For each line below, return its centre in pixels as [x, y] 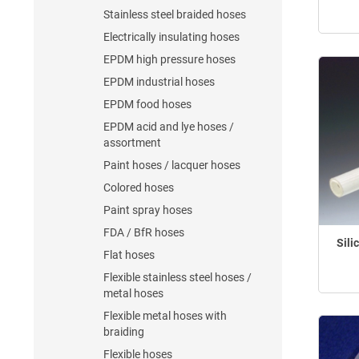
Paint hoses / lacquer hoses [172, 165]
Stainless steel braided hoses [175, 14]
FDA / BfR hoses [144, 232]
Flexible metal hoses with [165, 316]
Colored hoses [139, 188]
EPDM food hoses [147, 104]
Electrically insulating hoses [171, 37]
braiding [124, 332]
